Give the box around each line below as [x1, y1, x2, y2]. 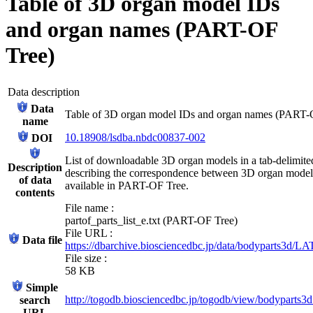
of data [18, 173, 52, 186]
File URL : [65, 226, 112, 239]
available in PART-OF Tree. [65, 179, 189, 191]
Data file [22, 233, 62, 246]
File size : [65, 252, 107, 264]
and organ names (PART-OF [6, 17, 278, 43]
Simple [26, 281, 58, 293]
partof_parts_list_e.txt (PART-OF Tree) [65, 214, 238, 226]
